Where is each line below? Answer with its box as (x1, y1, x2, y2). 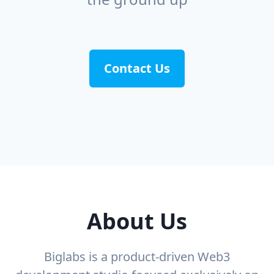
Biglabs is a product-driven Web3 (44, 248, 230, 265)
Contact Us (104, 60, 170, 77)
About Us (87, 206, 187, 237)
